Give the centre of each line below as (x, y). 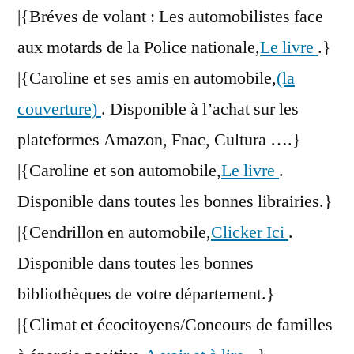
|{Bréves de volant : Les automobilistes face (170, 17)
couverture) (59, 109)
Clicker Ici (250, 233)
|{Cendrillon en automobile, (114, 233)
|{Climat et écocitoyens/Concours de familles (175, 325)
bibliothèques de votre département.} (146, 294)
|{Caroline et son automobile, (119, 171)
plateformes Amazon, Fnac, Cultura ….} (159, 140)
